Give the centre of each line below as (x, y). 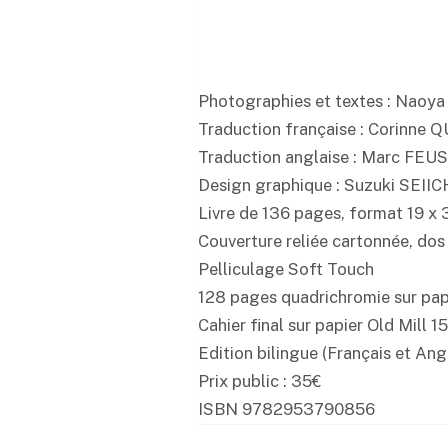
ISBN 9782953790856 (286, 408)
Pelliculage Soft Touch (286, 268)
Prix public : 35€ (259, 380)
